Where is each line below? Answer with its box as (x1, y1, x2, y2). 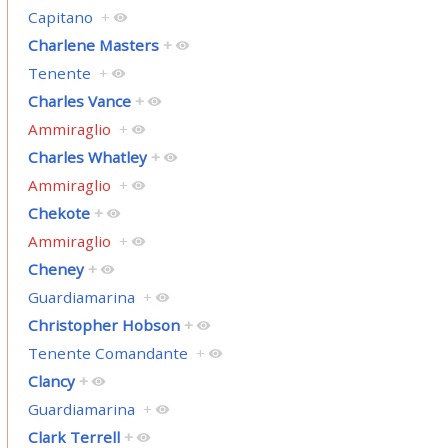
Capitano (27, 7, 93, 28)
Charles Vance (27, 91, 131, 112)
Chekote (27, 203, 90, 224)
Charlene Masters (27, 35, 159, 56)
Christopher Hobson (27, 315, 180, 336)
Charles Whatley (27, 147, 147, 168)
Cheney (27, 259, 84, 280)
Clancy (27, 371, 75, 392)
